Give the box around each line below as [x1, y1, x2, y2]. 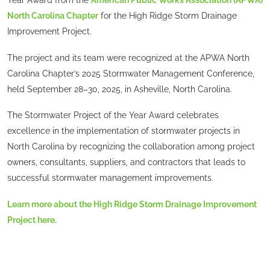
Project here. [7, 215, 58, 225]
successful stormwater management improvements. [7, 173, 213, 183]
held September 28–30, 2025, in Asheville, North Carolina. [7, 84, 232, 94]
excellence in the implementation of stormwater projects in [7, 126, 240, 136]
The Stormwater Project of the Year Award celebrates [7, 110, 219, 121]
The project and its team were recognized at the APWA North [7, 52, 250, 63]
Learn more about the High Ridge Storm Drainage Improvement [7, 199, 257, 209]
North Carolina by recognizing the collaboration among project [7, 142, 255, 152]
